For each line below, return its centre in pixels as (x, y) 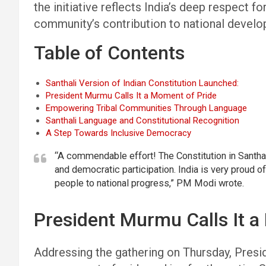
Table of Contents (109, 53)
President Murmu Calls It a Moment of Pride (131, 96)
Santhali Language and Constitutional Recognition (142, 121)
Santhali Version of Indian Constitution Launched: (142, 83)
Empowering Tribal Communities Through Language (146, 108)
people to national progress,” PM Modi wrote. (149, 183)
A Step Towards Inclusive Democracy (118, 133)
